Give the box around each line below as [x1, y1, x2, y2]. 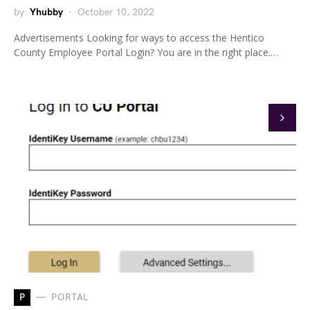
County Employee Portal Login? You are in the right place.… [14, 45, 278, 59]
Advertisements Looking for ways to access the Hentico [14, 30, 264, 44]
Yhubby [30, 6, 63, 18]
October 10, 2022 [77, 6, 154, 18]
